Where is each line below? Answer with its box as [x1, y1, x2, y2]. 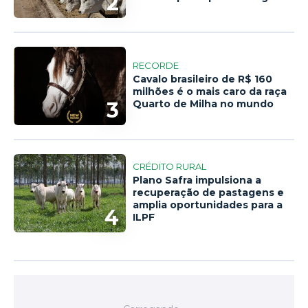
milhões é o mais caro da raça [133, 85, 287, 98]
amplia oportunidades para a [133, 199, 283, 212]
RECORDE [133, 60, 179, 71]
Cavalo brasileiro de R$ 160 [133, 73, 273, 86]
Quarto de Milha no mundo [133, 98, 274, 111]
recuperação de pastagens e [133, 186, 285, 199]
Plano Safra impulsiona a [133, 174, 262, 187]
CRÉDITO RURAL [133, 161, 207, 173]
